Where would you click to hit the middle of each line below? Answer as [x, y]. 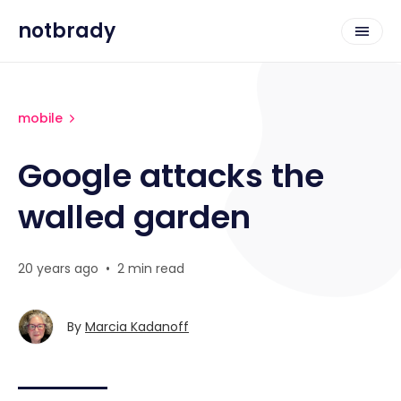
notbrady [67, 30]
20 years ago [58, 269]
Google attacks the [171, 176]
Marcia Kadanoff [137, 327]
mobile [40, 118]
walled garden [134, 217]
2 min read [151, 269]
